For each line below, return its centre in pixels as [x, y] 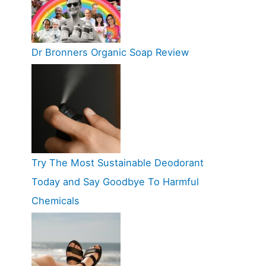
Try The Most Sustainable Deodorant [117, 163]
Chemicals [55, 201]
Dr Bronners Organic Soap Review [110, 52]
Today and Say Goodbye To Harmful [115, 182]
